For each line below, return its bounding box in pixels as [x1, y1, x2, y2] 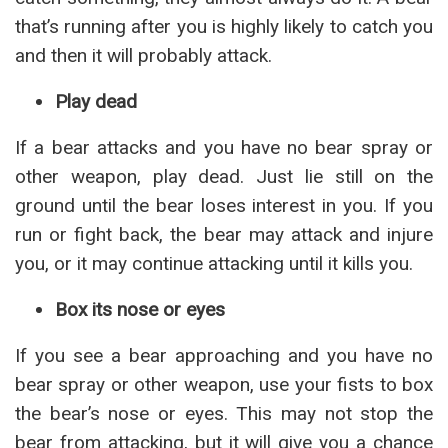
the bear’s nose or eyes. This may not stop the [15, 402, 433, 425]
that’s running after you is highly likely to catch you [15, 15, 433, 38]
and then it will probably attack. [15, 44, 272, 67]
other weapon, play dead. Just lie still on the [15, 165, 433, 188]
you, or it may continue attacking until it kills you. [15, 252, 413, 275]
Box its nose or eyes [55, 298, 225, 321]
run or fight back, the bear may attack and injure [15, 223, 433, 246]
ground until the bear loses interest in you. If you [15, 194, 433, 217]
